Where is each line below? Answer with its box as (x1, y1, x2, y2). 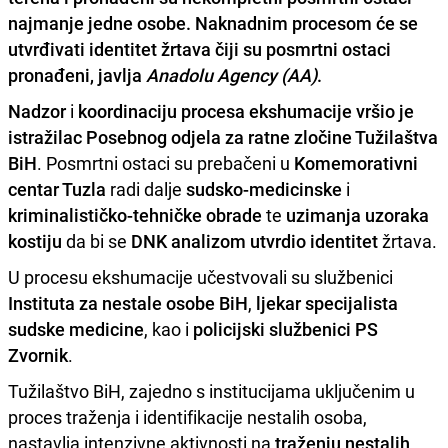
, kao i (144, 316, 193, 341)
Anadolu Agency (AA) (146, 62, 317, 87)
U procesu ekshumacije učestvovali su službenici (8, 264, 393, 289)
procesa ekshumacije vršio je (181, 98, 414, 123)
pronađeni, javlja (8, 62, 146, 87)
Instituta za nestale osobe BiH (8, 290, 248, 315)
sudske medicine (8, 316, 144, 341)
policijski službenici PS (193, 316, 378, 341)
